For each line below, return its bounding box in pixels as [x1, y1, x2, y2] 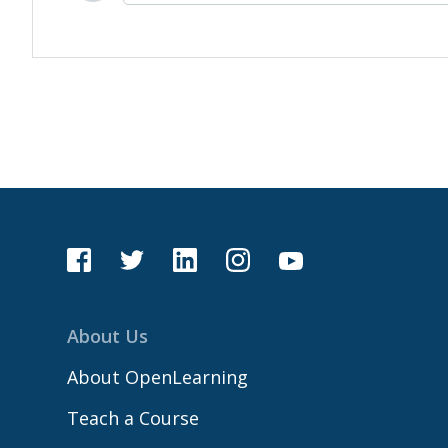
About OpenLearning [67, 365, 248, 389]
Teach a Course [67, 406, 199, 430]
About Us [67, 324, 148, 348]
